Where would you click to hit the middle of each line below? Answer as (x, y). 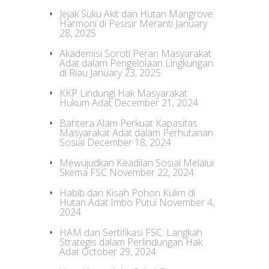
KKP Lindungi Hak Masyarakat (123, 93)
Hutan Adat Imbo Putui (108, 202)
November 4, (187, 202)
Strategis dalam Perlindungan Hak (131, 242)
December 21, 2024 (156, 103)
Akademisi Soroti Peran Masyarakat (135, 53)
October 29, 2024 (119, 252)
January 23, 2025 (125, 73)
